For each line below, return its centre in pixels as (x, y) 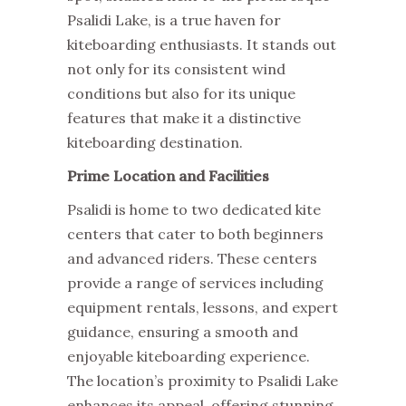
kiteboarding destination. (155, 142)
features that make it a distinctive (184, 118)
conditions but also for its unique (181, 93)
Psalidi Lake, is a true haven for (174, 20)
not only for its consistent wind (176, 69)
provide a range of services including (195, 283)
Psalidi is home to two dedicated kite (194, 209)
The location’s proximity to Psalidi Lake (203, 381)
